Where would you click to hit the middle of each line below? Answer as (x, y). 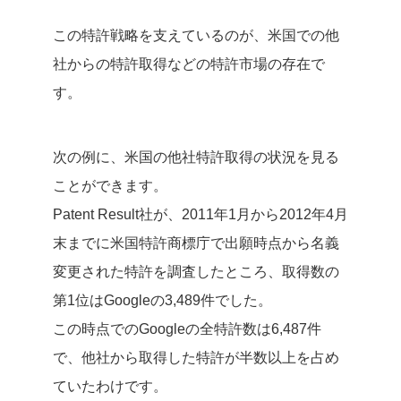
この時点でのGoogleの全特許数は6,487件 (187, 328)
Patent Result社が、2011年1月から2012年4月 (200, 214)
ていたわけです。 (110, 386)
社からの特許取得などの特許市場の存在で (189, 64)
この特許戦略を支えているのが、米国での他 (196, 35)
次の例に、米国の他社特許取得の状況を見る (196, 157)
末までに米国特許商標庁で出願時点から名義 (196, 243)
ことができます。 (110, 185)
